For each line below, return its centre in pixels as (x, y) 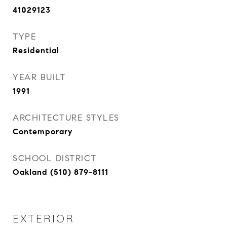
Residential (36, 50)
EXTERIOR (44, 218)
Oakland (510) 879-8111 (61, 172)
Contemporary (43, 131)
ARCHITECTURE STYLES (66, 118)
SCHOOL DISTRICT (55, 158)
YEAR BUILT (39, 77)
